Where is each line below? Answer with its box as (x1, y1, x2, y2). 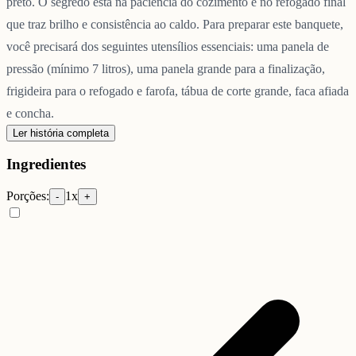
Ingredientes (6, 156, 86, 173)
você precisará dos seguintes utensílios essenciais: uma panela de (6, 39, 329, 53)
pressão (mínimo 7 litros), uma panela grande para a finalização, (6, 61, 325, 75)
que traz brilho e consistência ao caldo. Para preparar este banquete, (6, 17, 343, 31)
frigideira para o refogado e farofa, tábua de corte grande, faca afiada (6, 83, 349, 98)
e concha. (6, 106, 54, 120)
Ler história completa (13, 126, 109, 139)
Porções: (6, 189, 49, 203)
